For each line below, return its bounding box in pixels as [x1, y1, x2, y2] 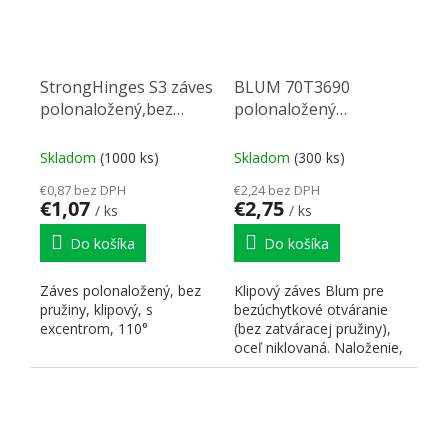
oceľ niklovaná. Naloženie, [234, 338, 403, 358]
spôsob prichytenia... [234, 357, 365, 377]
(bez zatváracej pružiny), [234, 319, 391, 339]
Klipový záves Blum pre [234, 281, 384, 301]
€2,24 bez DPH [234, 181, 320, 200]
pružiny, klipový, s [40, 300, 153, 320]
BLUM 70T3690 [234, 76, 350, 99]
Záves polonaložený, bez [40, 281, 201, 301]
